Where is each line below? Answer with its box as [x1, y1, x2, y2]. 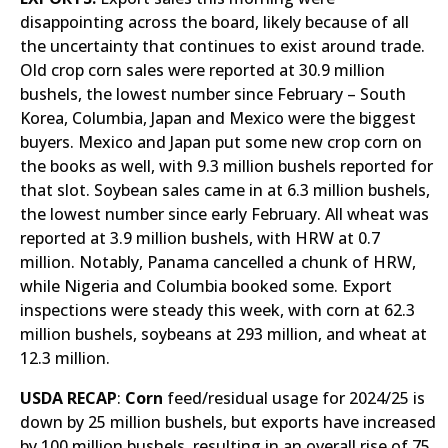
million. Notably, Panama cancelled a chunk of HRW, [20, 251, 416, 273]
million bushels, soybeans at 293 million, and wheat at [20, 323, 427, 345]
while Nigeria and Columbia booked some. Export [20, 275, 392, 297]
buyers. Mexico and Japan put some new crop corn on [20, 131, 422, 153]
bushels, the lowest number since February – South [20, 83, 406, 105]
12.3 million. [20, 347, 110, 369]
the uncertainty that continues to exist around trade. [20, 35, 425, 57]
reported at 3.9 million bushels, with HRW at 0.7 [20, 227, 380, 249]
